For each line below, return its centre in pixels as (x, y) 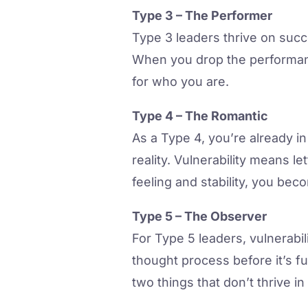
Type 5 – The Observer (199, 217)
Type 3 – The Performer (202, 16)
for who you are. (180, 82)
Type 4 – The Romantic (200, 116)
